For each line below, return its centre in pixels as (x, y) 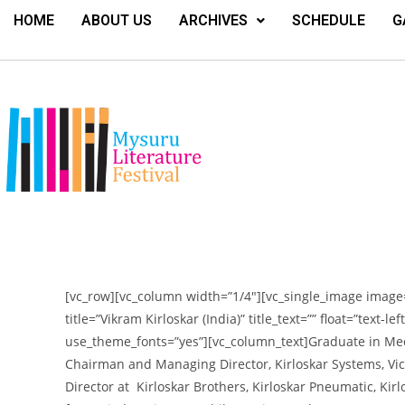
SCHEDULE (329, 20)
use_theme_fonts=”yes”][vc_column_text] (187, 341)
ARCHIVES (213, 20)
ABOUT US (117, 20)
